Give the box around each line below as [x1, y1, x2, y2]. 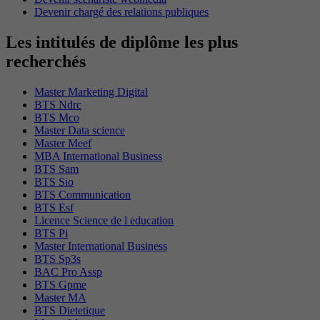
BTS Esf [34, 201, 74, 214]
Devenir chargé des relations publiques [34, 5, 209, 18]
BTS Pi [34, 226, 68, 239]
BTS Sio [34, 175, 74, 188]
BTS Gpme [34, 278, 86, 291]
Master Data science [34, 124, 125, 136]
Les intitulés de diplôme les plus [6, 32, 238, 51]
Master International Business [34, 239, 167, 252]
